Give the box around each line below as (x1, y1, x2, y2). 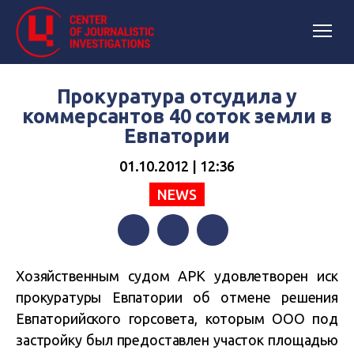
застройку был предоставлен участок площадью (16, 332, 338, 348)
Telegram (197, 254, 250, 269)
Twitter (157, 254, 198, 269)
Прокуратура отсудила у (56, 85, 298, 107)
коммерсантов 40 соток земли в (21, 105, 333, 127)
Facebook (118, 254, 171, 269)
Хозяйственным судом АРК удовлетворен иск (16, 268, 338, 284)
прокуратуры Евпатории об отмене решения (16, 289, 338, 305)
